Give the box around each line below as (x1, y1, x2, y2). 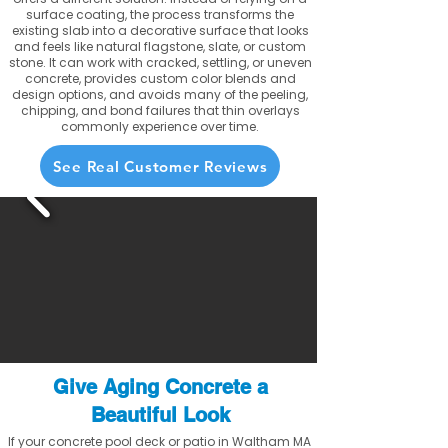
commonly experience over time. (61, 118, 259, 135)
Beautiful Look (90, 403, 230, 427)
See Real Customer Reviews (52, 156, 268, 176)
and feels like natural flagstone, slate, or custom (14, 38, 306, 55)
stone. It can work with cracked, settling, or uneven (8, 54, 312, 71)
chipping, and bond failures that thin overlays (20, 102, 300, 119)
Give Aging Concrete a (52, 375, 268, 399)
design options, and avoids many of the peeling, (12, 86, 308, 103)
